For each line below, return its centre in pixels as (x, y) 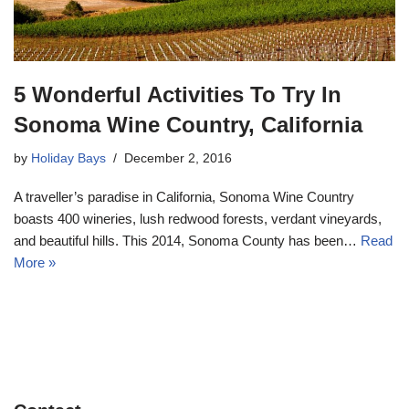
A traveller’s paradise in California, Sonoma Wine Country (184, 197)
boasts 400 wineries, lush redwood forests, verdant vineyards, (198, 219)
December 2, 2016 (178, 159)
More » (35, 263)
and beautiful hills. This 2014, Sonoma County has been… (187, 241)
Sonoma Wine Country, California (188, 125)
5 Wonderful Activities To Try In (178, 95)
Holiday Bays (68, 159)
